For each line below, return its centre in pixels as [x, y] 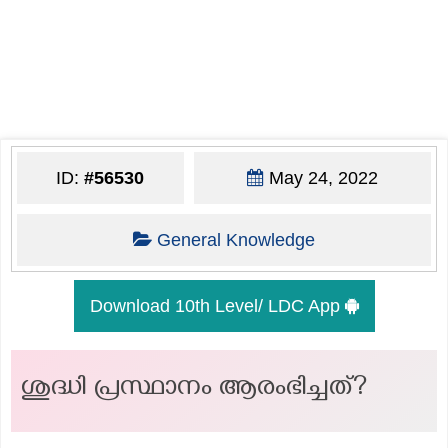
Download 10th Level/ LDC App [217, 305]
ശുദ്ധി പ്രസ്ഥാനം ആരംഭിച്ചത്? [194, 390]
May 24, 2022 [320, 177]
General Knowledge [235, 239]
